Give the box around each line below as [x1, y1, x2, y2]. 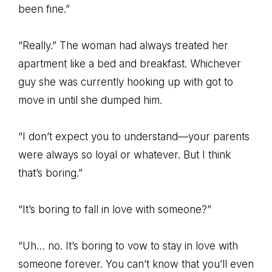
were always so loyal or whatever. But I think [18, 149, 231, 161]
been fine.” [18, 3, 70, 15]
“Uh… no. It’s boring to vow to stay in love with [18, 240, 238, 252]
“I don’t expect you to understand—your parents [18, 131, 250, 143]
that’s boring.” [18, 167, 83, 179]
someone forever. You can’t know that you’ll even [18, 258, 254, 270]
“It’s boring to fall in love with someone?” [18, 203, 211, 216]
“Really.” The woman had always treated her [18, 39, 228, 52]
